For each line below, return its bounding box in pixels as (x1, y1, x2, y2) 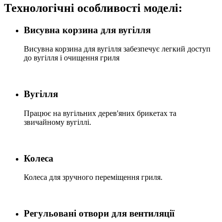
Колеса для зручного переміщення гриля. (24, 173, 163, 182)
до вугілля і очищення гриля (24, 54, 119, 62)
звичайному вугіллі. (24, 117, 91, 126)
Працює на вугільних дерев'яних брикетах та (24, 109, 176, 117)
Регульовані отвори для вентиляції (24, 208, 174, 219)
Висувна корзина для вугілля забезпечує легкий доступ (24, 45, 211, 54)
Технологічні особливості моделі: (4, 1, 182, 14)
